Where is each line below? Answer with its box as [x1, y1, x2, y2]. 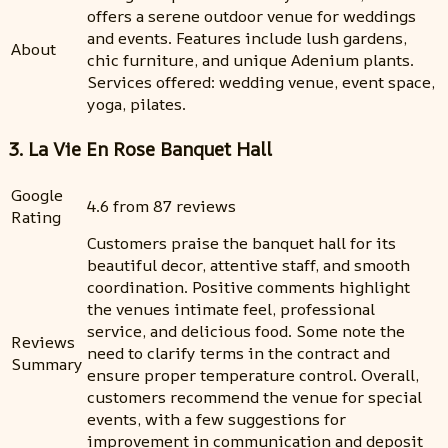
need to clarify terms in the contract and [87, 342, 390, 365]
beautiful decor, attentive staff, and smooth [87, 254, 410, 277]
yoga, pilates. [87, 92, 186, 115]
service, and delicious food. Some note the [87, 320, 405, 343]
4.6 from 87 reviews [87, 195, 236, 218]
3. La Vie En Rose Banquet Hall [8, 136, 272, 163]
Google [11, 184, 63, 207]
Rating [11, 206, 61, 229]
